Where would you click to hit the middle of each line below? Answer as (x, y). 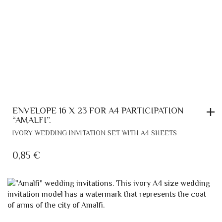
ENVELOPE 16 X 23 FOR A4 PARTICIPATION (98, 111)
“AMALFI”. (32, 120)
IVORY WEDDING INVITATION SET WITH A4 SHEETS (95, 133)
